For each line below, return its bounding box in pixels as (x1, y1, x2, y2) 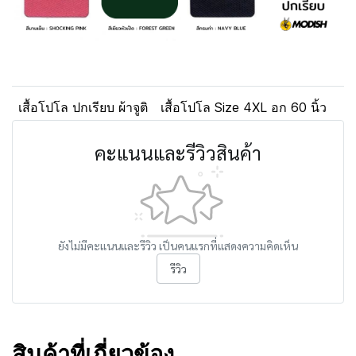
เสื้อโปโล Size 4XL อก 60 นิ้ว (161, 99, 327, 116)
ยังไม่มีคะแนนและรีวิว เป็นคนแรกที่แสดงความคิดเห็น (58, 238, 298, 253)
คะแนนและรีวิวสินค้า (95, 140, 261, 166)
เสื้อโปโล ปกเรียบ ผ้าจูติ (18, 99, 148, 116)
